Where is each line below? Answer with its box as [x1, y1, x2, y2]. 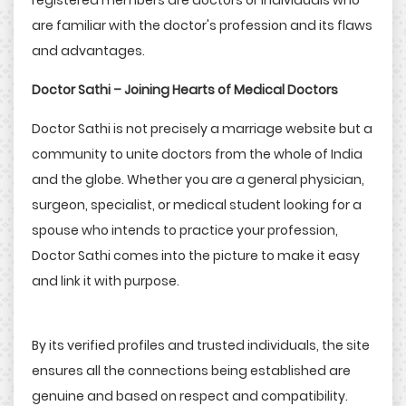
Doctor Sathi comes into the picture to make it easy [32, 246, 360, 266]
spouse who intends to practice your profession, [32, 221, 338, 240]
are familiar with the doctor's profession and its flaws [32, 16, 372, 35]
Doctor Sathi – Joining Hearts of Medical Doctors [32, 81, 338, 100]
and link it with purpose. [32, 272, 179, 291]
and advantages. [32, 42, 145, 61]
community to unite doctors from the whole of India [32, 145, 362, 164]
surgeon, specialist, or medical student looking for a [32, 196, 362, 215]
